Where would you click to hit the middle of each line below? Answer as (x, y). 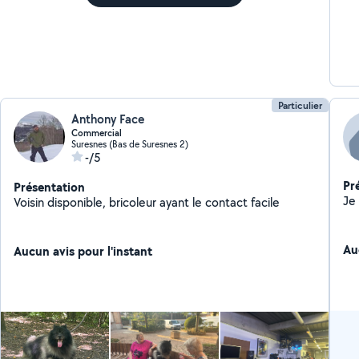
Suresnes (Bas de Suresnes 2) (130, 144)
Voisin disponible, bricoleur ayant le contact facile (147, 202)
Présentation (50, 187)
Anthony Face (108, 119)
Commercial (97, 133)
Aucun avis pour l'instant (83, 251)
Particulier (300, 105)
